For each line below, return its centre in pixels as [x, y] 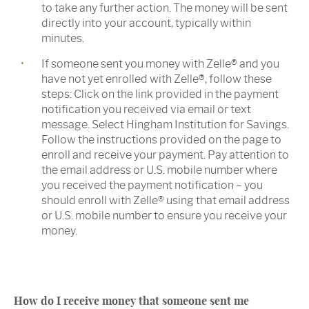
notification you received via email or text [146, 110]
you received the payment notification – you [152, 186]
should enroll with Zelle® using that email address [166, 201]
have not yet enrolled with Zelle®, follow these [157, 79]
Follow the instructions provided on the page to [161, 140]
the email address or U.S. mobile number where [159, 170]
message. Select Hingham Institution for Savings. [165, 125]
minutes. [63, 39]
